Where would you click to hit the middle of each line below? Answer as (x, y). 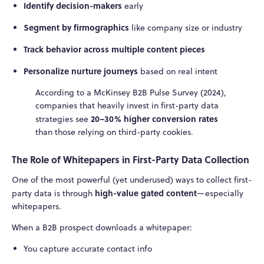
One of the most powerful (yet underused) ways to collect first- (132, 179)
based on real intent (177, 72)
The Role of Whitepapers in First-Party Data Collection (131, 159)
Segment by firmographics (76, 27)
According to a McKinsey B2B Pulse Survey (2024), (131, 93)
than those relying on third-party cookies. (114, 132)
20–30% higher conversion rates (154, 119)
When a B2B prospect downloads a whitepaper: (102, 227)
